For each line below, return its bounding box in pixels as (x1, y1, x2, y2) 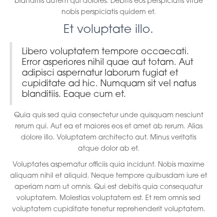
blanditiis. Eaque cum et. (22, 90, 126, 99)
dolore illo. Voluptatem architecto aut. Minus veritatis (21, 134, 196, 141)
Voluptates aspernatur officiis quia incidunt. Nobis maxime (13, 161, 204, 169)
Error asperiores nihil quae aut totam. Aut (22, 58, 193, 67)
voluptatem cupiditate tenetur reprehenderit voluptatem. (12, 205, 205, 213)
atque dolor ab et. (77, 145, 139, 153)
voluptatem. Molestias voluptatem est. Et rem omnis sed (16, 194, 201, 202)
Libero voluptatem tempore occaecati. (22, 47, 189, 57)
